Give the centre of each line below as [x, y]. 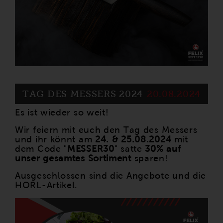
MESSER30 [91, 149]
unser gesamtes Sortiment [73, 159]
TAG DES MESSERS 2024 [83, 94]
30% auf [163, 149]
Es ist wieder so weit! [62, 113]
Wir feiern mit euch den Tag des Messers [106, 130]
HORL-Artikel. [47, 185]
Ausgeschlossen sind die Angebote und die [111, 176]
